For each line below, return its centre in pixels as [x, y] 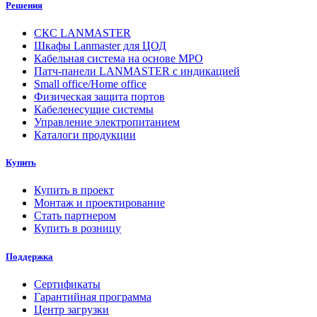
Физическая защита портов [99, 97]
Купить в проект [74, 190]
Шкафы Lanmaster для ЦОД [100, 46]
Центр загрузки [71, 309]
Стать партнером [75, 216]
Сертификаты [67, 284]
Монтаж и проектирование [99, 203]
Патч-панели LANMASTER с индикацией [137, 71]
